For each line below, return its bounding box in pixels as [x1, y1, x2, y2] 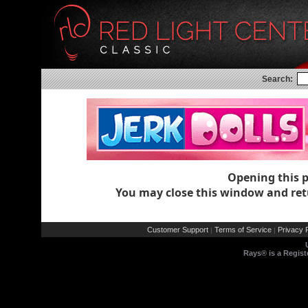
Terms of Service [214, 225, 272, 234]
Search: [262, 75, 293, 83]
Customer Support [146, 225, 208, 234]
